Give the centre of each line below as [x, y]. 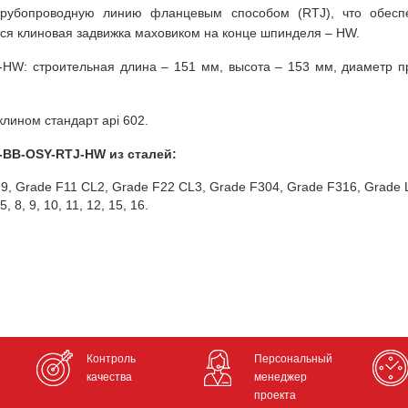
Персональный [294, 359]
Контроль [112, 359]
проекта [275, 395]
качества [110, 377]
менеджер [281, 377]
